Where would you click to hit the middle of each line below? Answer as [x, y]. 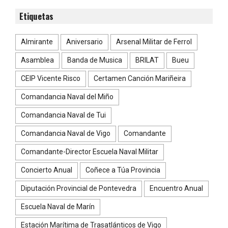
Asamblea [37, 60]
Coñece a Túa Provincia [123, 170]
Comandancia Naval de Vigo [66, 134]
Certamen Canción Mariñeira [140, 79]
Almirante [37, 42]
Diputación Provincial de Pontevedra [79, 189]
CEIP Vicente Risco [51, 79]
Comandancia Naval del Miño [67, 97]
